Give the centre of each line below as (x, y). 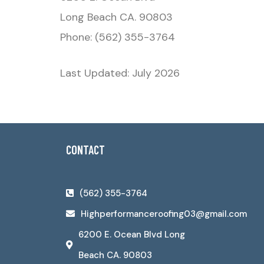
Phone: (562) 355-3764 (118, 37)
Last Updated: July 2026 (120, 73)
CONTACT (85, 149)
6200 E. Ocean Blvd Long (132, 234)
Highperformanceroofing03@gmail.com (164, 214)
